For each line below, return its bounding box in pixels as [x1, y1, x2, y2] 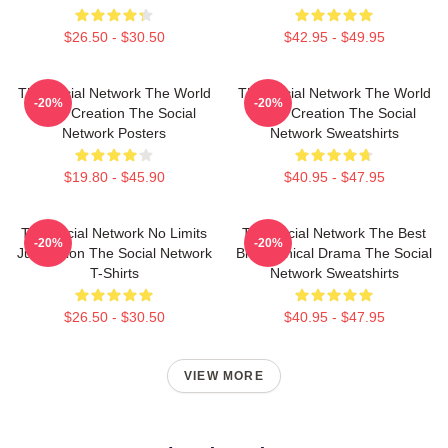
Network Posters [62, 125, 166, 141]
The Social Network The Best [242, 225, 426, 241]
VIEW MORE [184, 369, 264, 383]
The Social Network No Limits [21, 225, 207, 241]
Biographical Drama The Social [236, 245, 432, 261]
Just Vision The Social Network [16, 245, 212, 261]
